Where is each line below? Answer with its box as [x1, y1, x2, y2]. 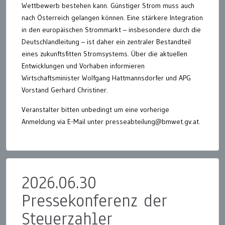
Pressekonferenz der [22, 188, 167, 212]
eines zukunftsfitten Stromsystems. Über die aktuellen [22, 49, 187, 58]
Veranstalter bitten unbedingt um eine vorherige [22, 104, 169, 114]
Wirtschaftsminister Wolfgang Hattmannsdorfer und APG [22, 73, 191, 82]
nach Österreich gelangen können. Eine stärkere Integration [22, 13, 203, 22]
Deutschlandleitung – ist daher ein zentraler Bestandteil [22, 37, 191, 46]
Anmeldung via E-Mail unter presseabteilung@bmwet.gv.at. [22, 117, 200, 126]
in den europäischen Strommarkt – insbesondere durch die [22, 25, 201, 34]
